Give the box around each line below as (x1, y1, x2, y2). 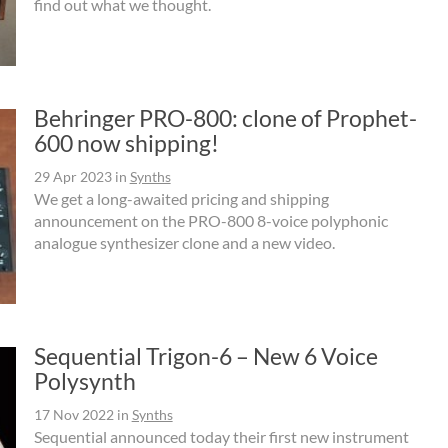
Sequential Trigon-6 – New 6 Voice (33, 342, 378, 371)
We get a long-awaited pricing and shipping (33, 189, 329, 209)
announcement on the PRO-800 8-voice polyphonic (33, 211, 388, 231)
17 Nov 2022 (33, 406, 114, 424)
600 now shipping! (33, 129, 219, 158)
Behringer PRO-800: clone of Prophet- (33, 104, 417, 133)
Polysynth (33, 367, 136, 396)
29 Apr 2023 (33, 168, 112, 186)
